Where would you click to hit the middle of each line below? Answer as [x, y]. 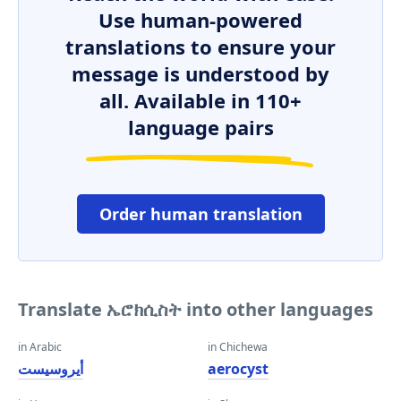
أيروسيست [51, 369]
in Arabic [40, 347]
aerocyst [238, 369]
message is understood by [200, 73]
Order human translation [200, 214]
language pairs [200, 127]
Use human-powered [200, 20]
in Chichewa [238, 347]
